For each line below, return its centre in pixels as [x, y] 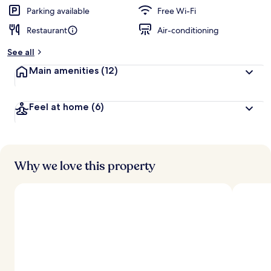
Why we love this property [85, 166]
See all [21, 52]
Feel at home [60, 107]
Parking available [58, 11]
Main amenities [65, 70]
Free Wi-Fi [177, 11]
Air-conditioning [188, 30]
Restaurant [47, 30]
